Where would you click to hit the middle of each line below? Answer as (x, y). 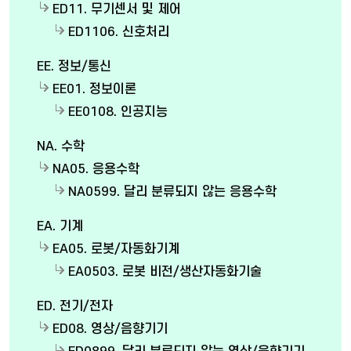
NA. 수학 (61, 146)
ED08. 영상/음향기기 (110, 329)
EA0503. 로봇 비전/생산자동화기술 (165, 271)
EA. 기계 (60, 226)
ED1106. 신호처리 (119, 32)
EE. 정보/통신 (74, 66)
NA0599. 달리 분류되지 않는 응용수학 (172, 192)
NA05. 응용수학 (96, 169)
